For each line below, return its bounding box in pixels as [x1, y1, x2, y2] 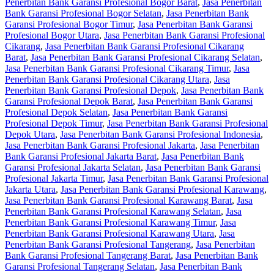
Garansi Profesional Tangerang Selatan [5, 261, 155, 272]
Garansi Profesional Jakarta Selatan [5, 162, 141, 173]
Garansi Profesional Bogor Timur [5, 19, 133, 30]
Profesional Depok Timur [5, 118, 102, 129]
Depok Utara [5, 129, 55, 140]
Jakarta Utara [5, 184, 56, 195]
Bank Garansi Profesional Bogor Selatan [5, 8, 161, 19]
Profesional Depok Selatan [5, 107, 108, 118]
